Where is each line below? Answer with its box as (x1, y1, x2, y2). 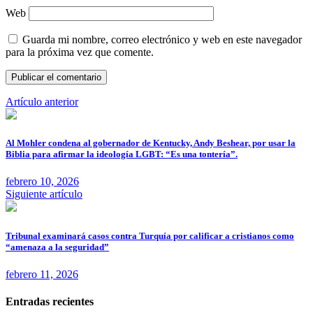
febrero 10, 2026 (6, 175, 79, 188)
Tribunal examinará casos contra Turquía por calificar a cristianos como (6, 230, 294, 241)
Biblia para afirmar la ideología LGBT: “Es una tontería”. (6, 149, 238, 160)
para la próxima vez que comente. (6, 46, 154, 59)
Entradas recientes (6, 296, 94, 308)
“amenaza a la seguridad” (6, 241, 109, 252)
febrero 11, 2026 (6, 268, 78, 280)
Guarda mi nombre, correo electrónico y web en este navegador (22, 34, 302, 46)
